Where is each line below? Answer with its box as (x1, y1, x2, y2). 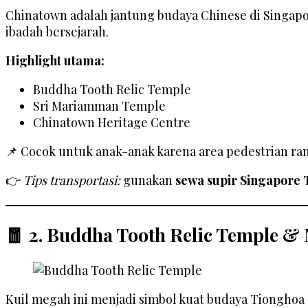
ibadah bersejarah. (5, 23, 109, 41)
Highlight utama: (5, 52, 104, 69)
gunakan (120, 172, 175, 189)
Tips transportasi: (23, 172, 120, 189)
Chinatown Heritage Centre (33, 114, 190, 131)
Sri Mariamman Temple (33, 98, 166, 115)
